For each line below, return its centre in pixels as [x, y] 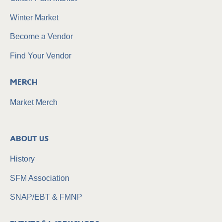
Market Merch [34, 102]
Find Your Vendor [41, 55]
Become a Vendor [41, 37]
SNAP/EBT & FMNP [46, 197]
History [22, 159]
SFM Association [40, 178]
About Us [29, 139]
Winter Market [34, 17]
